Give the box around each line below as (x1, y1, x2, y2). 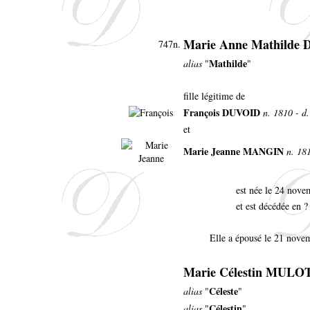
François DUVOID (183, 104, 260, 120)
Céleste (209, 283, 238, 298)
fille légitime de (183, 89, 245, 102)
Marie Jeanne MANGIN (183, 143, 284, 158)
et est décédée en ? (236, 199, 308, 212)
